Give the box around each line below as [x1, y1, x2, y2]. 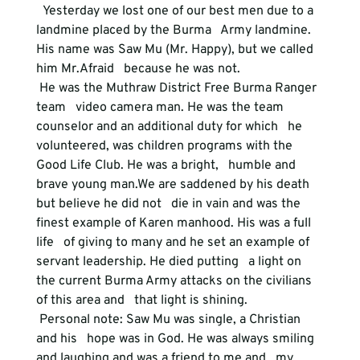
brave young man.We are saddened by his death [35, 177, 313, 193]
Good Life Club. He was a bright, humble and [35, 157, 299, 174]
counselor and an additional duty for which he [35, 119, 305, 135]
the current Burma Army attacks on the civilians [35, 273, 315, 289]
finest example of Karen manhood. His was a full [35, 215, 314, 231]
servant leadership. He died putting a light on [35, 254, 305, 270]
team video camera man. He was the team [35, 100, 287, 116]
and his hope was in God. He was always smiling [35, 331, 317, 347]
